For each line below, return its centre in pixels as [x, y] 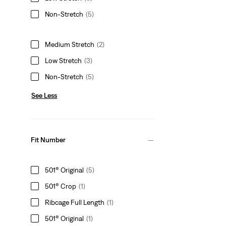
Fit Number [48, 140]
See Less [44, 95]
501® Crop [61, 186]
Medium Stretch [70, 44]
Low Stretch [64, 60]
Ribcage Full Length [75, 202]
